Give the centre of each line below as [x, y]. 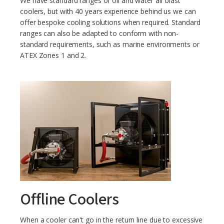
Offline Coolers [69, 199]
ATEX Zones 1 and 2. [53, 55]
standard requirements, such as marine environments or [110, 44]
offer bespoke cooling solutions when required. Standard [110, 22]
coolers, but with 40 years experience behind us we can [108, 11]
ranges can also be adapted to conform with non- [99, 33]
